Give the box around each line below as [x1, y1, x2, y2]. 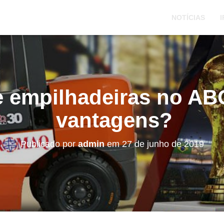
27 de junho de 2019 [121, 139, 204, 149]
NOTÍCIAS [171, 13, 205, 21]
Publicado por [20, 139, 78, 149]
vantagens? [56, 108, 172, 132]
